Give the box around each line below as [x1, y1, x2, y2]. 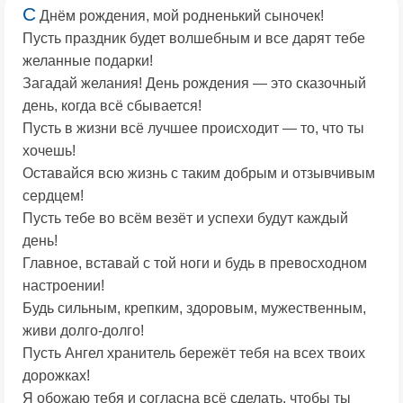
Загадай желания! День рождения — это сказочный [22, 76, 366, 92]
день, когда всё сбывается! [22, 98, 201, 114]
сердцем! [22, 188, 84, 204]
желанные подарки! [22, 53, 153, 69]
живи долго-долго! [22, 323, 144, 339]
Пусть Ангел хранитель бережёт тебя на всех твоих [22, 345, 365, 362]
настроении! [22, 278, 104, 294]
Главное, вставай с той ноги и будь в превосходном [22, 255, 367, 272]
